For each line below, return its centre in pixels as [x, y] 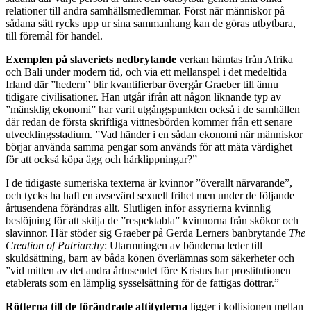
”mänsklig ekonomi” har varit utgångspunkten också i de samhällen [153, 110]
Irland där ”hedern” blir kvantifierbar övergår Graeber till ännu [142, 85]
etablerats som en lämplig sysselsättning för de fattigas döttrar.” [142, 283]
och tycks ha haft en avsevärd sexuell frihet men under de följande [150, 196]
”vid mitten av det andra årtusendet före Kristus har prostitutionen [148, 271]
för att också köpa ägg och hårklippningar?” [101, 160]
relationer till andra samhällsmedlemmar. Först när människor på [145, 11]
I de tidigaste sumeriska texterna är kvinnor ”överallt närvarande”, [149, 183]
